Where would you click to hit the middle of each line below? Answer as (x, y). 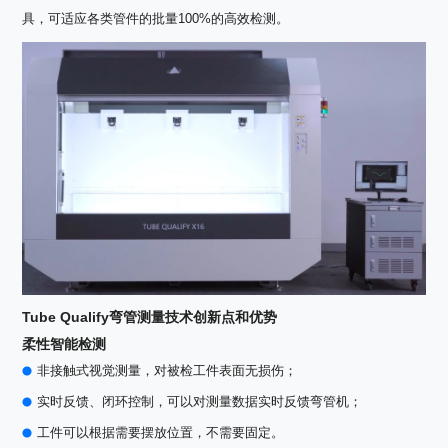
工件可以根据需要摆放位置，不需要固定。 (161, 433)
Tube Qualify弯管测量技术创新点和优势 (150, 317)
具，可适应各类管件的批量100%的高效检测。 (156, 18)
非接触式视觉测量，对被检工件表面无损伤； (167, 371)
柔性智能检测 (64, 344)
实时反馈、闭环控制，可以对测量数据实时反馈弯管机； (200, 402)
